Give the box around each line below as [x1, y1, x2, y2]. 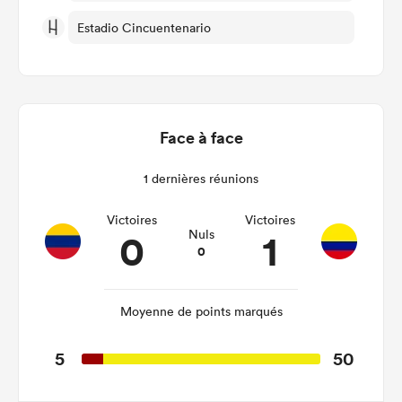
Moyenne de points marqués [119, 303, 283, 320]
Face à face [159, 127, 243, 149]
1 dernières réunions [144, 170, 258, 188]
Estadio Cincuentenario [77, 19, 211, 36]
